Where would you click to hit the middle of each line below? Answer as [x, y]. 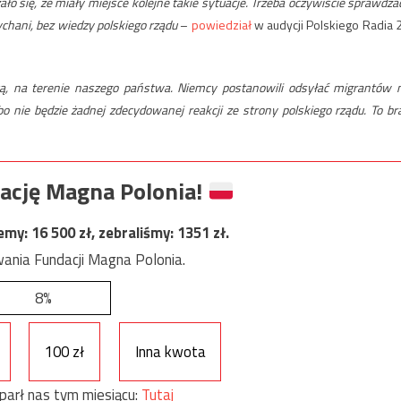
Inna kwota [170, 351]
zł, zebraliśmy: [128, 233]
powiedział [221, 24]
